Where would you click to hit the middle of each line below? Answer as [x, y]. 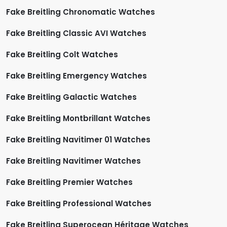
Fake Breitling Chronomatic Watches [81, 12]
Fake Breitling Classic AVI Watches [76, 33]
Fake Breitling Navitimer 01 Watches [78, 139]
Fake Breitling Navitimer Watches [73, 161]
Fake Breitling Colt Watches [62, 54]
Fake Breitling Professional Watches [79, 203]
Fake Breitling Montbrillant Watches [78, 118]
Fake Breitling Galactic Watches [71, 97]
